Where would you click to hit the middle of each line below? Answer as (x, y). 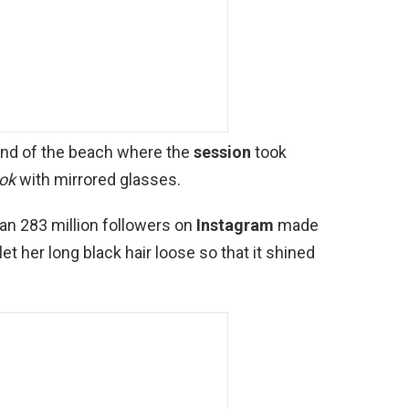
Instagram (235, 225)
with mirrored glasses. (98, 179)
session (222, 152)
